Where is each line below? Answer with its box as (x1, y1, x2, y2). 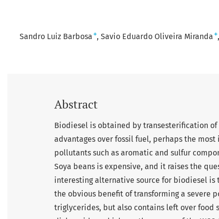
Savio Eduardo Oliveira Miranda (100, 31, 213, 41)
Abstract (54, 96, 98, 112)
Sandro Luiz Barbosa (19, 31, 92, 41)
